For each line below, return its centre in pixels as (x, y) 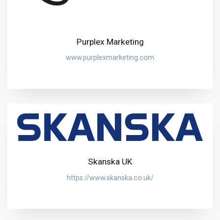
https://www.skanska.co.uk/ (110, 178)
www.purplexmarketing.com (110, 58)
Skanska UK (110, 162)
